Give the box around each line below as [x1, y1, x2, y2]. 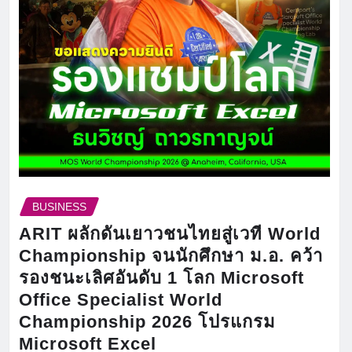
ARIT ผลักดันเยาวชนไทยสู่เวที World [19, 224, 321, 244]
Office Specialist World [19, 290, 222, 310]
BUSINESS [32, 200, 86, 213]
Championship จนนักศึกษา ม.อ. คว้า [19, 246, 323, 266]
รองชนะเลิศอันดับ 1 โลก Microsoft [19, 268, 304, 288]
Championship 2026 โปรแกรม [19, 312, 276, 332]
